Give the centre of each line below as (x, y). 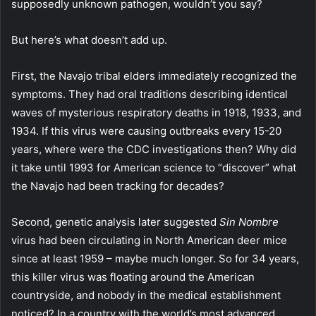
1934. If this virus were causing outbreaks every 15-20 (146, 130)
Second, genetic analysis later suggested (115, 221)
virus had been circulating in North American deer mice (149, 240)
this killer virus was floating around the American (133, 276)
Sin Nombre (249, 221)
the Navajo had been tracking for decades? (118, 186)
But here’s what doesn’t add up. (89, 39)
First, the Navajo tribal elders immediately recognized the (154, 75)
